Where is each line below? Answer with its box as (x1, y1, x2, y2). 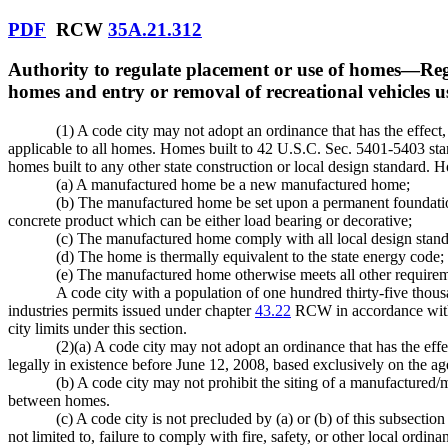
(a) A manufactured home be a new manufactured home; (56, 176, 410, 194)
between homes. (8, 392, 110, 410)
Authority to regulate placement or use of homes (8, 59, 401, 81)
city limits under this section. (8, 320, 187, 338)
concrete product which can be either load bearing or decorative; (8, 212, 412, 230)
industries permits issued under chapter (8, 302, 255, 320)
